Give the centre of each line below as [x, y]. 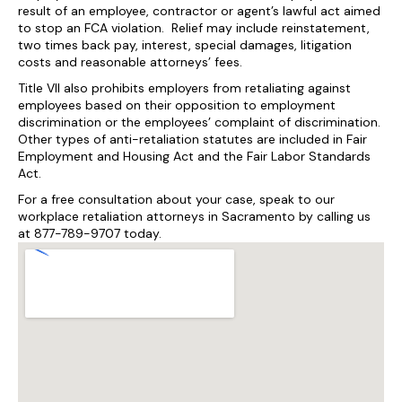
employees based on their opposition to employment [177, 105]
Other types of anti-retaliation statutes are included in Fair [192, 139]
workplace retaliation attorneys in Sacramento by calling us [194, 216]
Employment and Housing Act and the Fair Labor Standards [194, 156]
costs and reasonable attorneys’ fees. [130, 62]
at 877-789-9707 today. [90, 233]
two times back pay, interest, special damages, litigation [185, 45]
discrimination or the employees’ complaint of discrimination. [199, 122]
